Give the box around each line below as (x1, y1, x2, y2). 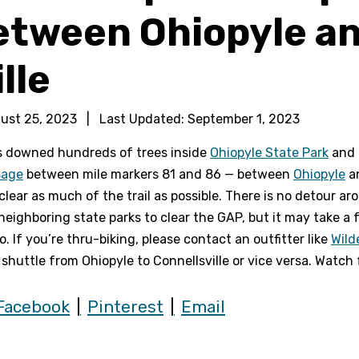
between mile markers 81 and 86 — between (23, 167, 293, 182)
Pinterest (87, 297, 163, 317)
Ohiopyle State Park (210, 145, 329, 160)
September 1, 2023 (188, 111, 300, 127)
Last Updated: (96, 111, 188, 127)
